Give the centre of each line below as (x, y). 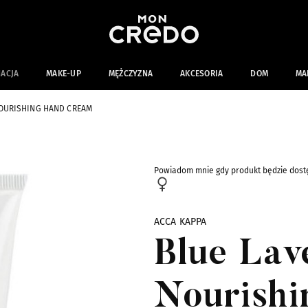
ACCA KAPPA (180, 222)
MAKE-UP (64, 74)
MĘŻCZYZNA (131, 74)
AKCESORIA (202, 74)
